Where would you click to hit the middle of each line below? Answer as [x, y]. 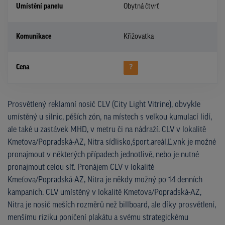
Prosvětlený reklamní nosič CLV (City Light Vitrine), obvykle [104, 105]
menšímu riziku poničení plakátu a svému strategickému [98, 218]
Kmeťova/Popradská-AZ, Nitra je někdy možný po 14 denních [105, 180]
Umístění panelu [39, 7]
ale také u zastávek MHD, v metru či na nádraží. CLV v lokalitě [107, 130]
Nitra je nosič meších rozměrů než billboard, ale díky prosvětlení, [112, 205]
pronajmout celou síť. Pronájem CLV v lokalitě [81, 167]
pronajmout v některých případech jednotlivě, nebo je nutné [103, 155]
